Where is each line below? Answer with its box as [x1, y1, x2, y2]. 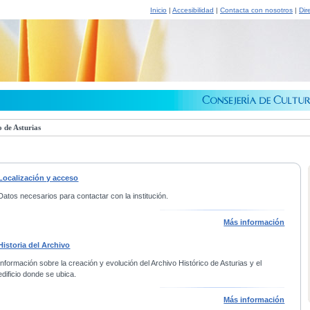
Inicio [150, 6, 167, 14]
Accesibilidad [172, 6, 214, 14]
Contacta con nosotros [220, 6, 293, 14]
